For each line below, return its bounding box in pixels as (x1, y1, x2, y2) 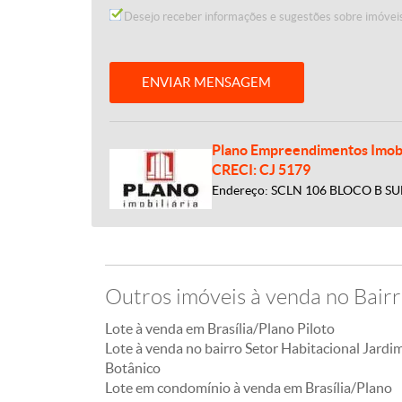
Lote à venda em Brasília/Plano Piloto (105, 320, 335, 336)
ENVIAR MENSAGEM (142, 74, 272, 90)
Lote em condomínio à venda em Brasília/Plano (105, 380, 392, 396)
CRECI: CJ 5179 (212, 162, 310, 178)
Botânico (105, 360, 161, 376)
